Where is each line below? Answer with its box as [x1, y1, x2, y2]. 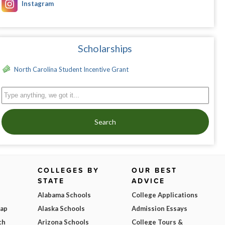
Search [94, 118, 116, 127]
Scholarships [78, 43, 133, 55]
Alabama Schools [38, 191, 91, 199]
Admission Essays [131, 204, 187, 213]
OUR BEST [131, 165, 177, 176]
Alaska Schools [38, 204, 85, 213]
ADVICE [131, 176, 165, 186]
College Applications [131, 191, 198, 199]
